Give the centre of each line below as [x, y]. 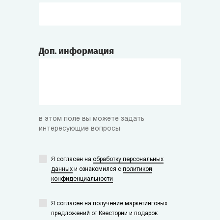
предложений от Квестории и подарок [104, 214]
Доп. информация [76, 51]
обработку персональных [128, 160]
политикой [137, 169]
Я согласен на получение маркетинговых [109, 204]
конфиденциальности [82, 179]
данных [62, 169]
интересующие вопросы [80, 129]
